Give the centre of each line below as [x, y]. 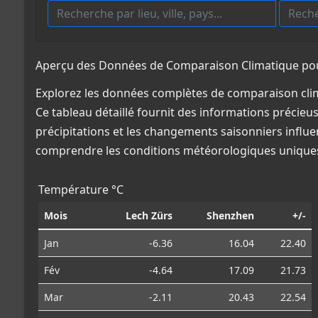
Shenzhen [230, 215]
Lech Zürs [149, 215]
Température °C [81, 189]
